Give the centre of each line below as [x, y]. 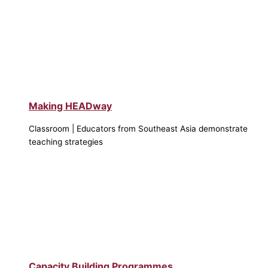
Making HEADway [70, 106]
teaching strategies [66, 142]
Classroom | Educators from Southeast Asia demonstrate [138, 129]
